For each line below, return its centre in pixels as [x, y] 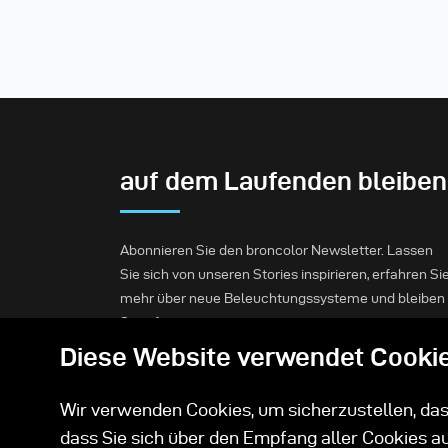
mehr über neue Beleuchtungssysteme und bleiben [282, 298]
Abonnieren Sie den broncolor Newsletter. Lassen [276, 250]
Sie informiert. [164, 322]
